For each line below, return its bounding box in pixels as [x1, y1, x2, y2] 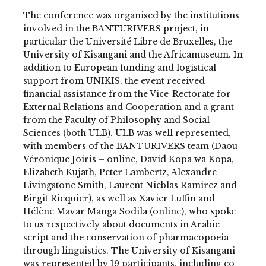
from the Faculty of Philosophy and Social [23, 114, 210, 125]
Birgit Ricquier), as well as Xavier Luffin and [23, 192, 215, 204]
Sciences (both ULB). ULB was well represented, [23, 127, 231, 138]
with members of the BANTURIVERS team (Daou [23, 140, 237, 151]
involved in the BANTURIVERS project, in [23, 23, 209, 34]
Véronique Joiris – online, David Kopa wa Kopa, [23, 153, 234, 164]
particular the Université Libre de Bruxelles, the [23, 36, 232, 47]
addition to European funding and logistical [23, 62, 216, 73]
